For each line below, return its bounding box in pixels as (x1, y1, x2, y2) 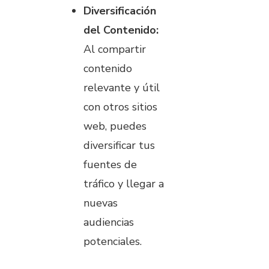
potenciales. (83, 234, 142, 249)
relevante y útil (83, 80, 160, 95)
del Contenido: (83, 23, 159, 38)
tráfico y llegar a (83, 177, 164, 192)
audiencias (83, 215, 134, 230)
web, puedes (83, 119, 147, 134)
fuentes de (83, 157, 137, 172)
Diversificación (83, 4, 156, 19)
